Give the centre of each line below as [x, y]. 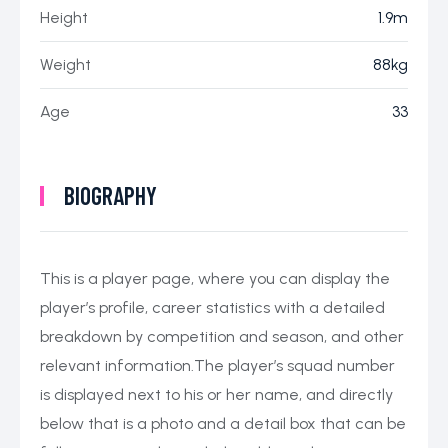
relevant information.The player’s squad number [217, 366]
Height [64, 18]
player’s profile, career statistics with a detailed [212, 308]
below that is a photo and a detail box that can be [223, 424]
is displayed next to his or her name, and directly [216, 395]
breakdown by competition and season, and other [222, 337]
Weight [65, 65]
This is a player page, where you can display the [215, 279]
